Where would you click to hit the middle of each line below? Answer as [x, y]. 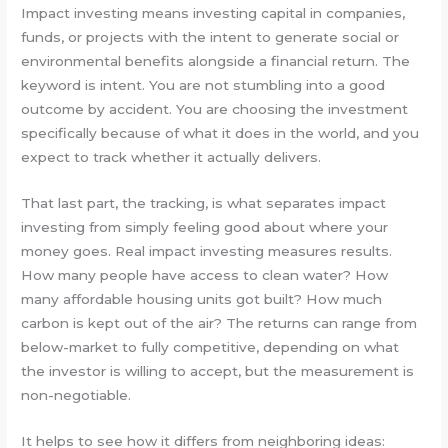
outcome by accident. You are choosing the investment [215, 109]
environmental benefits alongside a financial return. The [216, 61]
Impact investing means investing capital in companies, [213, 13]
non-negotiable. [76, 394]
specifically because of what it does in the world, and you [220, 133]
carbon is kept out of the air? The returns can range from [219, 322]
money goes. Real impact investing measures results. [207, 250]
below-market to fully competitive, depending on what [210, 346]
